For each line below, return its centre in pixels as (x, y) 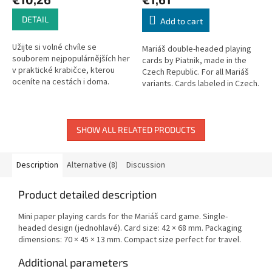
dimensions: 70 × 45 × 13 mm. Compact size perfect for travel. (130, 240)
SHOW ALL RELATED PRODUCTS (136, 129)
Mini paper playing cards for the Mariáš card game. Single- (123, 216)
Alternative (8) (92, 165)
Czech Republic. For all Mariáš (195, 72)
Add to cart (182, 21)
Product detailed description (87, 194)
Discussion (146, 165)
